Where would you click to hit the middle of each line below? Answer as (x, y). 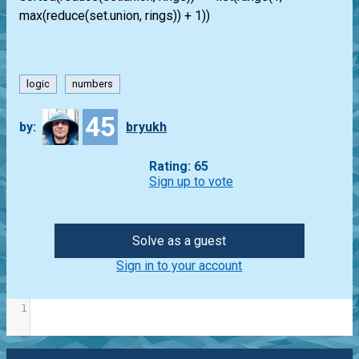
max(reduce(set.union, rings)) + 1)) (115, 16)
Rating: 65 (178, 167)
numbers (93, 84)
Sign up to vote (191, 182)
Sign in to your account (179, 266)
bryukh (146, 127)
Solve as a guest (179, 241)
